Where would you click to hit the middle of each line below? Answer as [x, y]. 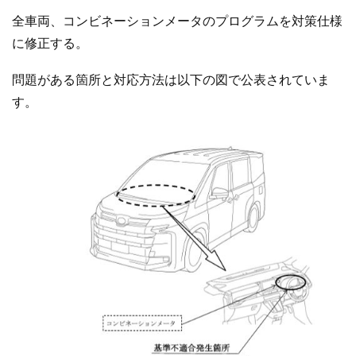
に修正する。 [50, 44]
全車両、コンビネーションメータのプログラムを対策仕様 [177, 21]
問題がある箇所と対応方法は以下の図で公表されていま [171, 79]
